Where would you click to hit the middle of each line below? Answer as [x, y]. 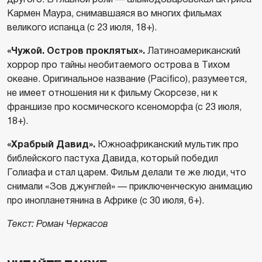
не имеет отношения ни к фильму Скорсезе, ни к [112, 92]
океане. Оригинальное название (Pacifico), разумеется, [127, 78]
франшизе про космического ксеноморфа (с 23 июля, [124, 106]
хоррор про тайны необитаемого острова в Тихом [118, 64]
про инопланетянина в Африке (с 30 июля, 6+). [106, 200]
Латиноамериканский [193, 50]
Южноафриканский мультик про [167, 144]
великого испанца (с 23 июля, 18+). [82, 27]
